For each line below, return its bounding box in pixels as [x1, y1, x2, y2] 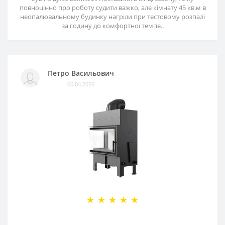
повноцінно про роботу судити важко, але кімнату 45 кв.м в [19, 3, 206, 12]
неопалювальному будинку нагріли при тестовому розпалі [20, 12, 205, 21]
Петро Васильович [48, 68, 114, 78]
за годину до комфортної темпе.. [61, 21, 164, 30]
